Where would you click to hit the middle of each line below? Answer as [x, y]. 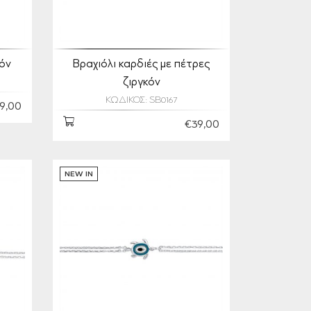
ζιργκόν [141, 83]
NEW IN [79, 175]
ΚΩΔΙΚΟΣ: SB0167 [141, 101]
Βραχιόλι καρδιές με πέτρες [141, 65]
